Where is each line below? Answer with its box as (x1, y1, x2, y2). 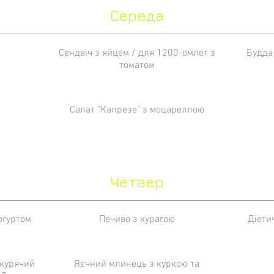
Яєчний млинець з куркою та (74, 258, 200, 270)
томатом (119, 59, 155, 72)
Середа (110, 6, 164, 24)
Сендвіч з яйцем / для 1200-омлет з (58, 47, 215, 59)
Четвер (110, 172, 164, 190)
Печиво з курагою (98, 213, 175, 226)
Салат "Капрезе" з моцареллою (69, 104, 204, 116)
